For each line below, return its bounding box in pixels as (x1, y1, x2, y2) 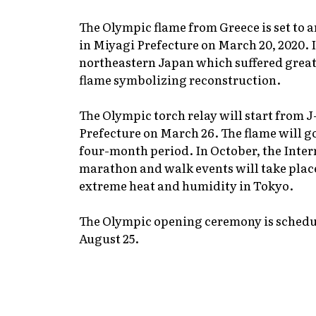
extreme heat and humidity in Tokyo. (79, 176, 293, 194)
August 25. (79, 229, 139, 247)
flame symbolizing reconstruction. (79, 70, 281, 88)
